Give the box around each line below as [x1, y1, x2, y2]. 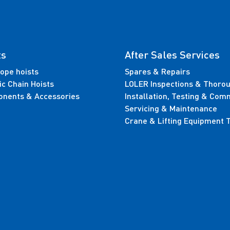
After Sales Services [125, 48, 220, 61]
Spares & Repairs [125, 66, 190, 76]
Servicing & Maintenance [125, 103, 218, 113]
